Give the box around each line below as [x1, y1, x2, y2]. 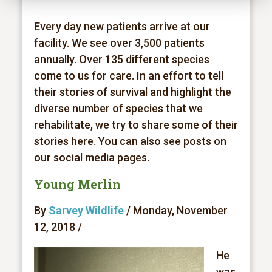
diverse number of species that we [33, 102, 203, 115]
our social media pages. [33, 151, 152, 164]
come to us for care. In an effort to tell [33, 69, 223, 82]
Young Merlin [33, 176, 121, 192]
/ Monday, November [123, 204, 228, 217]
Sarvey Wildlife [48, 204, 124, 217]
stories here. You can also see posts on [33, 135, 226, 148]
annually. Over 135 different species [33, 53, 209, 66]
